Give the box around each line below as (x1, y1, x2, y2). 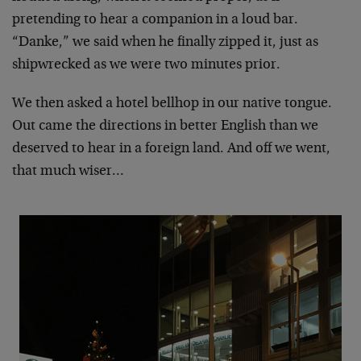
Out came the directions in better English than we (12, 118, 318, 134)
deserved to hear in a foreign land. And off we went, (12, 141, 330, 156)
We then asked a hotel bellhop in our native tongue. (12, 96, 332, 111)
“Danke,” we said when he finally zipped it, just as (12, 35, 318, 50)
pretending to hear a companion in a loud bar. (12, 12, 298, 27)
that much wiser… (12, 164, 124, 179)
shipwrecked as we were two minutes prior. (12, 57, 280, 73)
